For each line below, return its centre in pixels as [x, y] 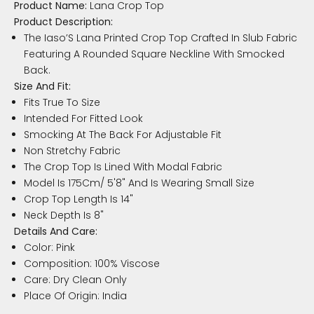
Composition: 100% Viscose [92, 263]
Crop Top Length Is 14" [78, 199]
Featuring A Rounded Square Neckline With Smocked [154, 54]
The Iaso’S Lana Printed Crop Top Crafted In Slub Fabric [161, 37]
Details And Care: [56, 231]
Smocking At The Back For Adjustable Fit [123, 134]
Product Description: [63, 21]
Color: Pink [49, 247]
